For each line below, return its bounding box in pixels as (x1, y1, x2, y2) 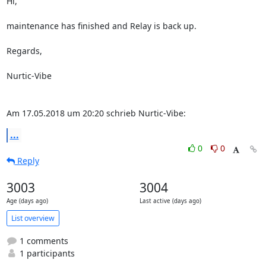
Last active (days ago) (139, 197, 201, 205)
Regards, (6, 45, 42, 56)
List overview (11, 213, 55, 223)
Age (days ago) (6, 197, 48, 205)
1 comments (17, 235, 68, 246)
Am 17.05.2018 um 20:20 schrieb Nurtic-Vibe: (6, 107, 186, 119)
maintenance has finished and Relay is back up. (6, 20, 197, 31)
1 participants (17, 248, 75, 259)
